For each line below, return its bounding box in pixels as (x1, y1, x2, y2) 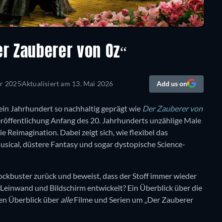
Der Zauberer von (142, 104, 203, 113)
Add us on (156, 79, 187, 88)
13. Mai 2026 (72, 79, 113, 88)
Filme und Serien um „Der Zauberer (74, 195, 193, 205)
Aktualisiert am (21, 79, 72, 88)
